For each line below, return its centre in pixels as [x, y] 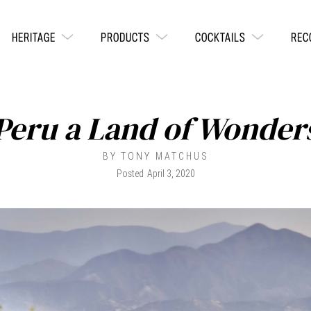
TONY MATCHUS [165, 156]
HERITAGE [34, 38]
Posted [130, 174]
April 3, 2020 [171, 174]
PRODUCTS [125, 38]
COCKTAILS [220, 38]
